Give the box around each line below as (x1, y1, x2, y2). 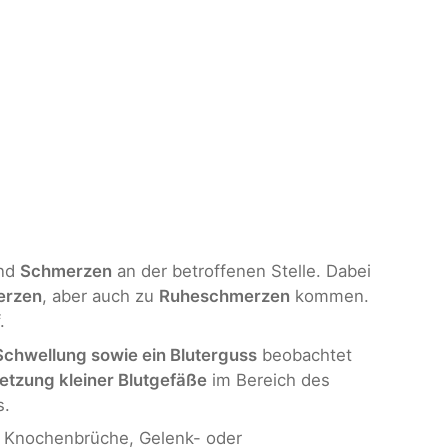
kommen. (290, 286, 369, 307)
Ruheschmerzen (159, 286, 290, 307)
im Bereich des (207, 369, 330, 390)
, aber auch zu (42, 286, 159, 307)
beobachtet (257, 344, 352, 365)
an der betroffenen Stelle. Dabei (112, 261, 371, 282)
